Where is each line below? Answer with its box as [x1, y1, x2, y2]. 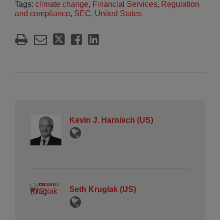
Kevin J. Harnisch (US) [69, 116, 153, 124]
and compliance [15, 9, 70, 18]
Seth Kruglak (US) [69, 185, 136, 193]
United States [95, 9, 142, 18]
